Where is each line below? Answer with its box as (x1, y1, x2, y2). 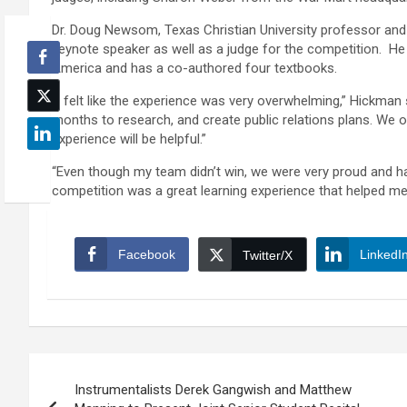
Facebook (118, 247, 175, 263)
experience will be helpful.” (52, 131, 206, 148)
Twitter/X (243, 248, 293, 263)
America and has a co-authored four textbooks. (52, 60, 337, 77)
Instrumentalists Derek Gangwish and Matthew (74, 382, 352, 399)
